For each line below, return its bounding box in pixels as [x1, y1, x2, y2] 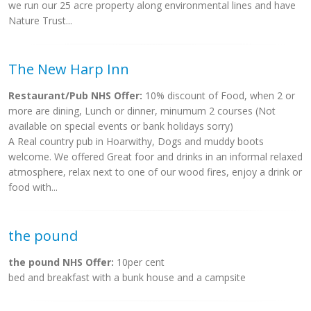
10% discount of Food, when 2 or [142, 89, 295, 102]
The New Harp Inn [8, 60, 129, 78]
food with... [8, 180, 58, 194]
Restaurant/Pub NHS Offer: [8, 89, 142, 102]
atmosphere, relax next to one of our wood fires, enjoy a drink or [8, 165, 302, 178]
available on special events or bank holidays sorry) [8, 119, 233, 133]
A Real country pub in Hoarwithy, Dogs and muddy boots [8, 135, 264, 148]
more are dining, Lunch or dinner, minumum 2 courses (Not [8, 104, 276, 117]
